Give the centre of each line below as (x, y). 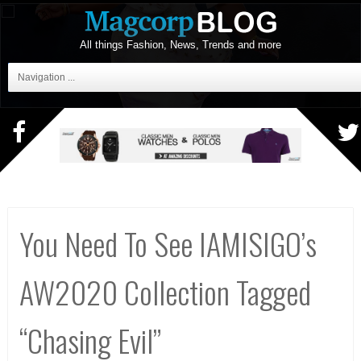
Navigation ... (46, 77)
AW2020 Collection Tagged (165, 291)
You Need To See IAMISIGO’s (168, 243)
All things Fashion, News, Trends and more (180, 45)
